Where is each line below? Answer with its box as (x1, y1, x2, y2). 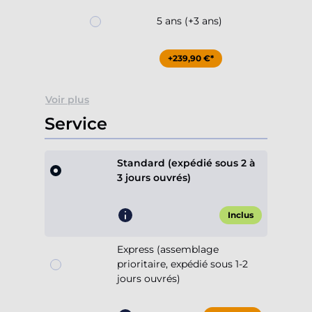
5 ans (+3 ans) (157, 15, 222, 28)
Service (45, 114, 107, 134)
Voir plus (45, 93, 89, 107)
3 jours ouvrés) (117, 171, 191, 185)
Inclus (228, 210, 253, 221)
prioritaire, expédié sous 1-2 (117, 258, 248, 271)
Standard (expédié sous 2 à (117, 157, 256, 170)
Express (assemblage (117, 243, 219, 256)
